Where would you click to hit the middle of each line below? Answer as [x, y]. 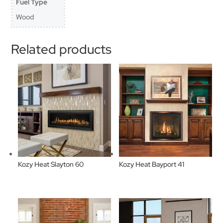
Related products [61, 50]
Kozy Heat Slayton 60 [51, 164]
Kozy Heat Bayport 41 [151, 164]
